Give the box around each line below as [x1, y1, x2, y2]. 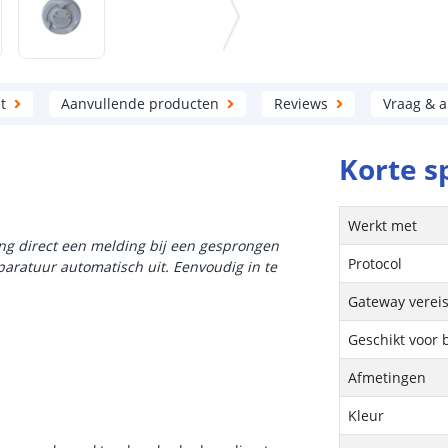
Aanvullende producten [60, 94, 219, 113]
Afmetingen [348, 368, 427, 387]
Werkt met [348, 216, 418, 235]
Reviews [273, 94, 328, 113]
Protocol [348, 254, 403, 273]
